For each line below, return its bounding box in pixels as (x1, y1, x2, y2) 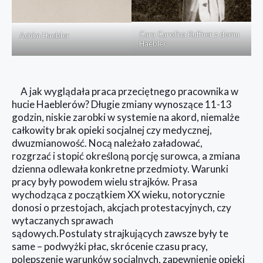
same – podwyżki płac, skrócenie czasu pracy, (12, 240, 208, 252)
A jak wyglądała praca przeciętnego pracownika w (21, 85, 238, 97)
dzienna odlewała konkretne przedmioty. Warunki (12, 162, 228, 175)
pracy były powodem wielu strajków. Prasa (12, 175, 197, 188)
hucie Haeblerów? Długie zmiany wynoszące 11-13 (12, 97, 232, 110)
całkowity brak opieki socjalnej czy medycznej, (12, 123, 212, 136)
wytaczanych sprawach (12, 214, 113, 227)
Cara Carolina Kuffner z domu (139, 29, 240, 39)
